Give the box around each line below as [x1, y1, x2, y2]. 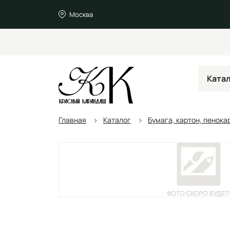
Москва [69, 9, 93, 19]
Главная [59, 114, 86, 125]
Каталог [103, 114, 131, 125]
